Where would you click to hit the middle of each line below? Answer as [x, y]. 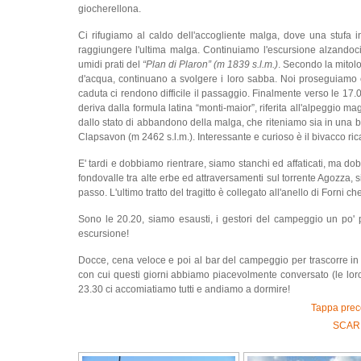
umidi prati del [111, 65]
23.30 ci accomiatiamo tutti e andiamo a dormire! [184, 290]
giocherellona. [110, 9]
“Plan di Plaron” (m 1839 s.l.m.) [211, 65]
